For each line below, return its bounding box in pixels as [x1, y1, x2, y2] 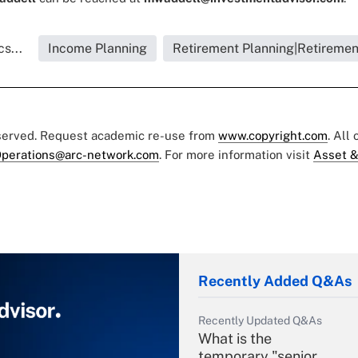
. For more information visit [159, 148, 313, 162]
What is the [198, 330, 272, 348]
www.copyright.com [218, 129, 328, 143]
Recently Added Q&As [198, 272, 352, 290]
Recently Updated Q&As [198, 314, 322, 328]
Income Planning [47, 41, 147, 57]
